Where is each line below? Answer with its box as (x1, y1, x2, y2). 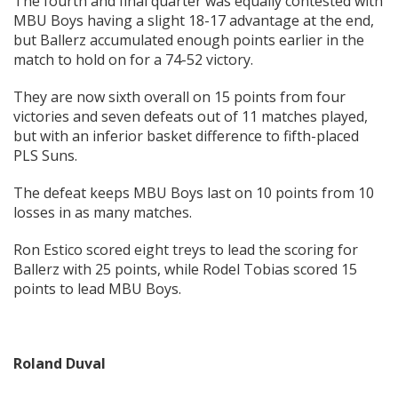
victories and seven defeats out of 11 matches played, (13, 107, 368, 127)
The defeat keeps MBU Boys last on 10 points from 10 (13, 183, 374, 203)
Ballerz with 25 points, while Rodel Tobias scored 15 (13, 259, 357, 280)
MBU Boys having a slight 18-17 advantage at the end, (13, 11, 374, 31)
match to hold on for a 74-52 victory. (13, 50, 253, 70)
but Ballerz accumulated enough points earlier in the (13, 30, 364, 51)
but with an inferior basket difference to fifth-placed (13, 126, 359, 147)
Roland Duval (13, 354, 106, 374)
